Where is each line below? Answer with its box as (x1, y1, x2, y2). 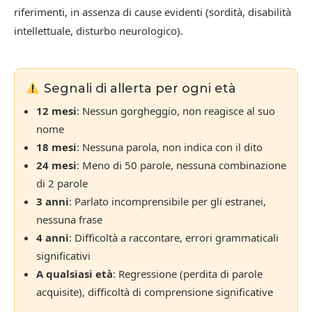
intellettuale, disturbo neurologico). (14, 24, 183, 38)
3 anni (36, 194, 69, 209)
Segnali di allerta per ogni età (40, 81, 236, 97)
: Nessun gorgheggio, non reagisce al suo (77, 104, 275, 118)
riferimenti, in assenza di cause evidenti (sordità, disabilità (14, 5, 291, 19)
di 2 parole (36, 176, 88, 191)
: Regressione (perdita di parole (113, 267, 263, 281)
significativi (36, 249, 91, 263)
